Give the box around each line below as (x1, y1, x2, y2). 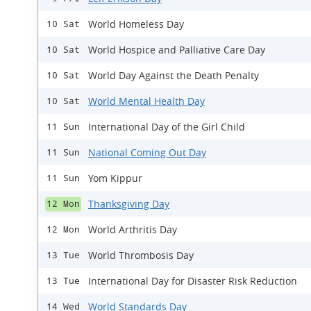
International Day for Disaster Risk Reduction (88, 274, 297, 287)
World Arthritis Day (88, 223, 177, 236)
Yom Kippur (88, 171, 142, 185)
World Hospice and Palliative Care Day (88, 43, 265, 56)
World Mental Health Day (88, 94, 205, 108)
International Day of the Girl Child (88, 120, 245, 133)
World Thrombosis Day (88, 249, 194, 262)
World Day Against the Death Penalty (88, 69, 259, 82)
